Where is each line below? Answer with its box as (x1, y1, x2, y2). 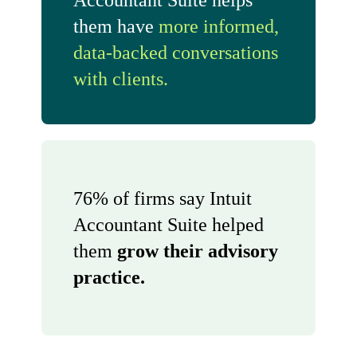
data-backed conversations (73, 42, 278, 63)
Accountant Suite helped (73, 214, 264, 235)
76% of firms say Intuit (73, 187, 252, 209)
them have (73, 16, 159, 37)
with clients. (73, 69, 168, 89)
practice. (73, 266, 145, 288)
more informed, (159, 16, 279, 37)
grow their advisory (117, 240, 278, 261)
